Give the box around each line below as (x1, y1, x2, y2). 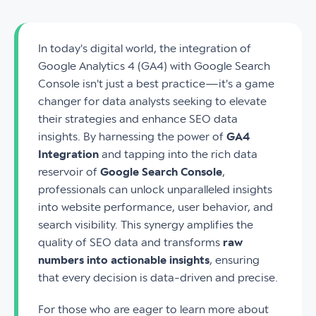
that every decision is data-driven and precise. (38, 272, 278, 284)
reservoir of (38, 166, 100, 178)
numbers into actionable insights (38, 254, 209, 267)
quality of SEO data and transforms (38, 236, 220, 249)
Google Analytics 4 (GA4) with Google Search (38, 60, 270, 73)
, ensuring (209, 254, 260, 267)
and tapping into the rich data (102, 148, 257, 161)
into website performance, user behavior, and (38, 201, 273, 214)
